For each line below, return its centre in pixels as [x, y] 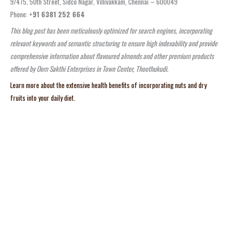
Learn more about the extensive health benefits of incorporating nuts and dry [108, 85]
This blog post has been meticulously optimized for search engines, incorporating [111, 30]
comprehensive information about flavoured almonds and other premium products [112, 56]
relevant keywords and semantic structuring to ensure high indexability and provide [114, 43]
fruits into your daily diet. [43, 97]
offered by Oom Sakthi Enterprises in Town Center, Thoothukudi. [89, 68]
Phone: [20, 14]
